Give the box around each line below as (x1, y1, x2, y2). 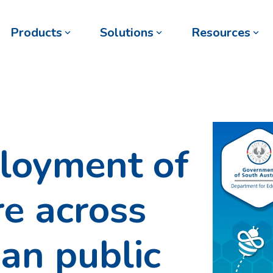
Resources (191, 24, 250, 41)
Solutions (99, 24, 154, 41)
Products (10, 24, 62, 41)
